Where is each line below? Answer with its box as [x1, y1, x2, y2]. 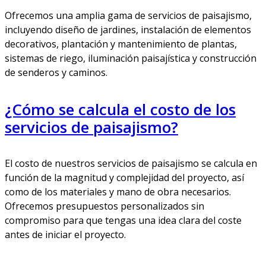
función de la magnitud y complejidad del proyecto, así [5, 171, 244, 185]
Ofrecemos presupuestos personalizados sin [5, 199, 204, 213]
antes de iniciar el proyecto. [5, 228, 126, 242]
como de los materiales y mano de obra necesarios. [5, 185, 231, 199]
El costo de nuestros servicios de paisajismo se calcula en [5, 157, 257, 170]
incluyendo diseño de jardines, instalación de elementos [5, 23, 251, 36]
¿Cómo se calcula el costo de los [5, 98, 236, 120]
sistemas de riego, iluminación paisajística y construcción [5, 51, 256, 65]
